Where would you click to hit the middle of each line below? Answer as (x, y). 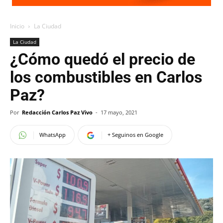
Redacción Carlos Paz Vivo (57, 112)
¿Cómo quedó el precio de (103, 59)
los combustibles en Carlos (106, 77)
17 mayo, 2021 (119, 112)
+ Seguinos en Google (135, 135)
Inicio (17, 26)
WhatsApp (53, 135)
